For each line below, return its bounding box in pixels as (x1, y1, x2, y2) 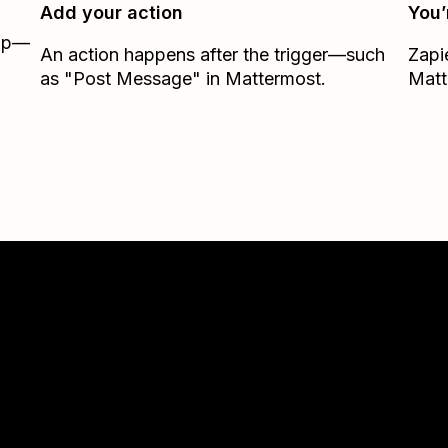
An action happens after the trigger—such (40, 44, 386, 65)
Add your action (40, 2, 184, 23)
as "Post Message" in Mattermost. (40, 68, 327, 89)
